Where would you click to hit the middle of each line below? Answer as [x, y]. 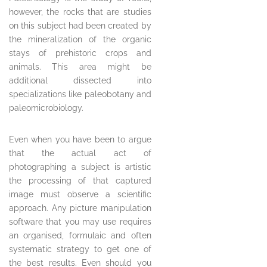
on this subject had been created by [80, 26]
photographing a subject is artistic [80, 167]
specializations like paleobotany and [80, 94]
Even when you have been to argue [80, 140]
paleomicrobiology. [46, 108]
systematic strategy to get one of [80, 249]
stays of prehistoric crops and [80, 53]
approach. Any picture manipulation [80, 208]
